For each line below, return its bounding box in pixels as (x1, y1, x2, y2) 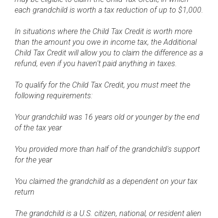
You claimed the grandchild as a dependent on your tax (15, 177, 198, 186)
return (15, 187, 35, 197)
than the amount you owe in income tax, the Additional (15, 37, 197, 47)
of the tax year (15, 123, 62, 132)
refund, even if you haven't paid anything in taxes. (15, 59, 177, 68)
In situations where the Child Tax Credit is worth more (15, 27, 192, 36)
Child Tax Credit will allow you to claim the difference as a (15, 48, 203, 57)
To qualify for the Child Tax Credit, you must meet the (15, 80, 190, 90)
